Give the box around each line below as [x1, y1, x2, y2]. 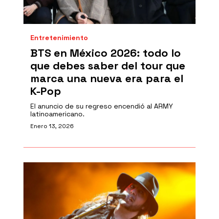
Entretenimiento [30, 33, 88, 42]
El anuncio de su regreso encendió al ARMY [30, 102, 173, 110]
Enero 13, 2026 [30, 122, 74, 130]
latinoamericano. [30, 109, 85, 118]
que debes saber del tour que [30, 59, 185, 72]
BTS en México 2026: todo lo [30, 46, 181, 60]
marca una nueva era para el [30, 71, 183, 85]
